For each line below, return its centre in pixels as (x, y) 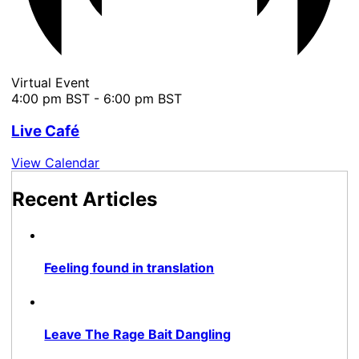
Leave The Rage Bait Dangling (138, 334)
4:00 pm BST (51, 98)
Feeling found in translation (129, 268)
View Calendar (56, 163)
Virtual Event (51, 82)
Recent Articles (85, 200)
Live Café (46, 131)
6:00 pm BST (143, 98)
